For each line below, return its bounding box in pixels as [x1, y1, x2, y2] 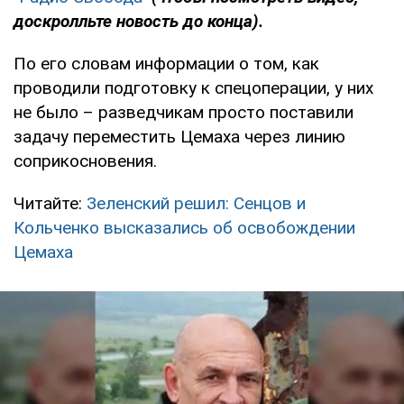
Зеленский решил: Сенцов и [87, 192, 306, 214]
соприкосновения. [14, 150, 157, 171]
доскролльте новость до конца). [14, 10, 263, 32]
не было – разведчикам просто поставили [14, 101, 353, 123]
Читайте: [14, 192, 87, 214]
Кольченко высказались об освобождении [14, 216, 355, 238]
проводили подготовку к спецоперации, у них [14, 77, 373, 98]
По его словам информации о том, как [14, 52, 319, 74]
